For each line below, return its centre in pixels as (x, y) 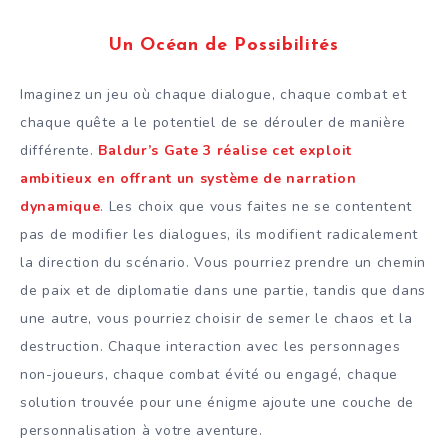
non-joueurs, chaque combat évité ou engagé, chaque (209, 375)
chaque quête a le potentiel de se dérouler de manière (213, 123)
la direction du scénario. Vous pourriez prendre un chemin (223, 263)
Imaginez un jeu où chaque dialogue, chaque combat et (213, 95)
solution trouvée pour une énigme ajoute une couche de (217, 403)
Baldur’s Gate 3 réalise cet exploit (225, 151)
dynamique (60, 207)
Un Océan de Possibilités (224, 45)
